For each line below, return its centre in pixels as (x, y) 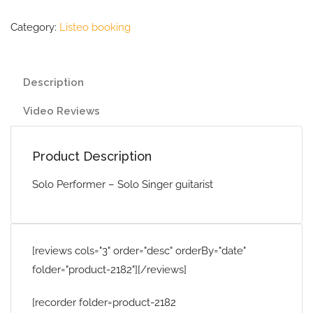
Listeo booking (95, 27)
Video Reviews (61, 111)
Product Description (92, 156)
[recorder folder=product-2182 (104, 303)
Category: (35, 27)
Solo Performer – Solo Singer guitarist (123, 184)
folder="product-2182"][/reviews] (109, 270)
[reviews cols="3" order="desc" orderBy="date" (139, 251)
